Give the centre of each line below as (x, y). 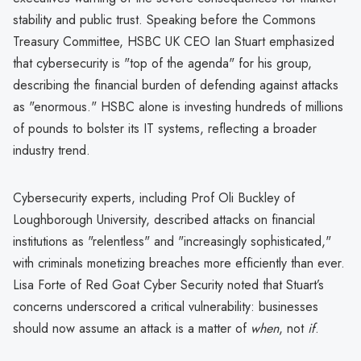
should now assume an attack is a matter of (132, 328)
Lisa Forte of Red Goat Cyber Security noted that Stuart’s (168, 284)
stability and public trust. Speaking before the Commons (164, 19)
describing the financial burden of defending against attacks (176, 85)
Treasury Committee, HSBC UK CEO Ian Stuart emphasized (174, 41)
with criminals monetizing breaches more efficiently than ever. (179, 263)
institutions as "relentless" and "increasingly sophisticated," (172, 241)
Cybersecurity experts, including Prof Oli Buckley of (154, 197)
